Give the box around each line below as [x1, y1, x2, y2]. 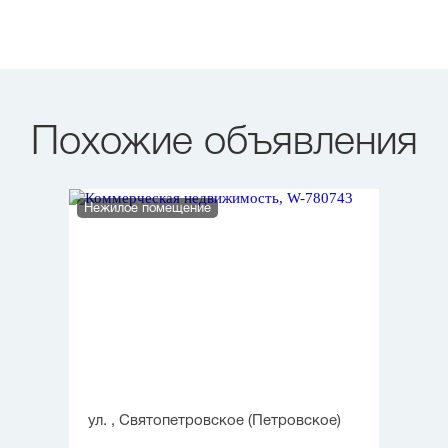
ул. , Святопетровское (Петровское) [88, 414, 341, 428]
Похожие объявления [30, 125, 418, 162]
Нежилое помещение [84, 203, 211, 215]
